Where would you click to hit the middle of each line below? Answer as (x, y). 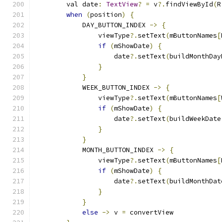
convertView (150, 212)
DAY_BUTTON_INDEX (92, 25)
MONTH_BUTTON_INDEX (96, 150)
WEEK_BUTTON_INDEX (94, 87)
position (106, 15)
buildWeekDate (195, 119)
